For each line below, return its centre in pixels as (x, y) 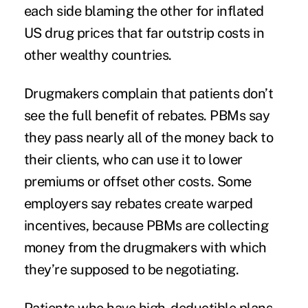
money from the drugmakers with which (145, 248)
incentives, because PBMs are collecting (146, 226)
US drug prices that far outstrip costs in (144, 33)
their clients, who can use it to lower (133, 160)
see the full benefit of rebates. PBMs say (147, 116)
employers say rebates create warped (138, 204)
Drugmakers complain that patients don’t (148, 94)
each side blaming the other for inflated (144, 11)
